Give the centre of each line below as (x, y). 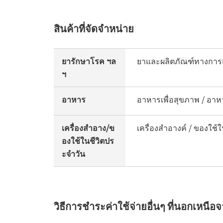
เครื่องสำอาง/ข (88, 128)
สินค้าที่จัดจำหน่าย (94, 28)
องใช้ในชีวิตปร (88, 141)
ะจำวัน (73, 154)
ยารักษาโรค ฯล (89, 61)
